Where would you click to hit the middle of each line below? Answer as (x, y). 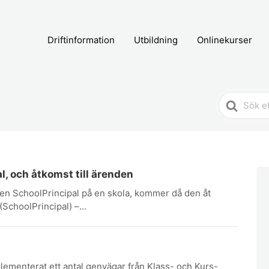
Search (235, 100)
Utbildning (156, 40)
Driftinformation (81, 40)
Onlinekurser (225, 40)
